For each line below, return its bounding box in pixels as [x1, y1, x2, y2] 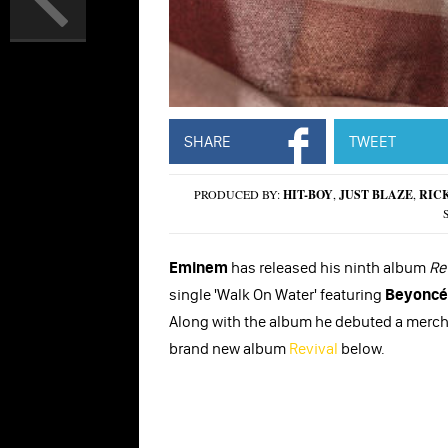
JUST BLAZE [339, 186, 414, 204]
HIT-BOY [283, 186, 334, 204]
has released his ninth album [228, 257, 429, 278]
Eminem [169, 257, 228, 278]
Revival [289, 338, 338, 359]
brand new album [169, 338, 289, 359]
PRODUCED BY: [194, 186, 284, 203]
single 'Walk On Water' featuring [169, 284, 385, 305]
